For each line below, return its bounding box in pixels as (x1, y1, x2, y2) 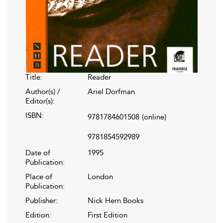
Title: (25, 73, 42, 82)
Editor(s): (25, 97, 55, 106)
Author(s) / (25, 87, 60, 97)
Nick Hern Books (88, 196, 143, 206)
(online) (142, 112, 166, 122)
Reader (88, 73, 111, 82)
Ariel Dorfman (88, 87, 135, 97)
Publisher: (25, 196, 58, 206)
